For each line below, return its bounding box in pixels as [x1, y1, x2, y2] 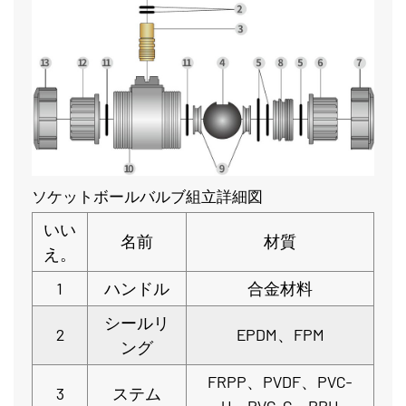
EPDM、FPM [236, 324, 324, 345]
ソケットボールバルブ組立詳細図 [32, 187, 263, 206]
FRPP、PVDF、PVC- [208, 372, 353, 392]
